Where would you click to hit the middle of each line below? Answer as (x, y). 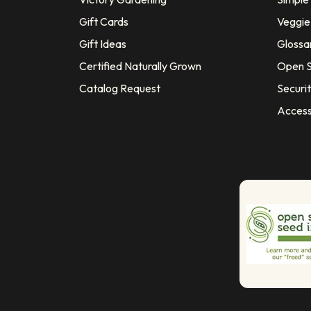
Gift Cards (104, 21)
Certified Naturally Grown (140, 66)
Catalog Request (120, 88)
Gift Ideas (103, 43)
